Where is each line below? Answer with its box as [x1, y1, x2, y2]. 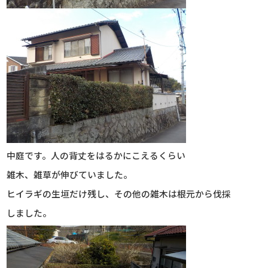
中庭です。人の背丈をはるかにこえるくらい [7, 149, 186, 162]
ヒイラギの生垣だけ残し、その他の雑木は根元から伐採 [7, 187, 232, 200]
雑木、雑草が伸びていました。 [7, 168, 133, 181]
